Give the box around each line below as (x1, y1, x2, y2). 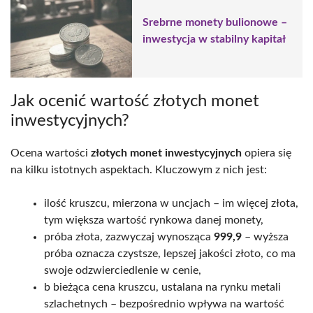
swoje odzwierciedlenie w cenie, (44, 264, 201, 276)
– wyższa (242, 231, 289, 242)
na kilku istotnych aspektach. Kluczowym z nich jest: (10, 163, 267, 175)
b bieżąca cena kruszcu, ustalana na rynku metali (44, 281, 281, 293)
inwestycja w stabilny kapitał (143, 34, 286, 45)
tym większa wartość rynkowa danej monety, (44, 214, 263, 226)
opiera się (242, 147, 291, 159)
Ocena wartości (10, 147, 91, 159)
